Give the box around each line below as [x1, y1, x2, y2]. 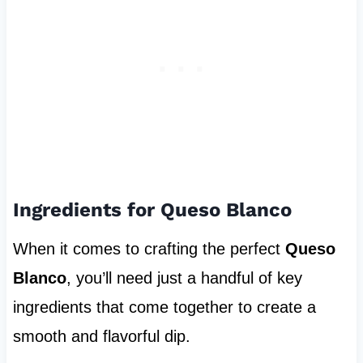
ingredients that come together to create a [12, 298, 316, 317]
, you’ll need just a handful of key [66, 269, 302, 288]
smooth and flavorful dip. [12, 327, 190, 346]
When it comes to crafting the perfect [12, 240, 285, 258]
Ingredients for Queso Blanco [12, 199, 292, 222]
